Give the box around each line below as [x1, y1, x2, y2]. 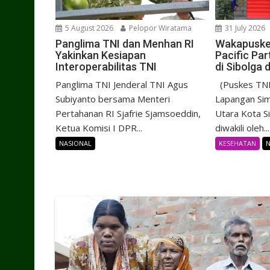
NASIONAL [59, 139, 92, 148]
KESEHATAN [219, 139, 257, 148]
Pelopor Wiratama [127, 23, 192, 34]
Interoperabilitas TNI [55, 60, 157, 74]
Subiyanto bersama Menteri [55, 93, 170, 105]
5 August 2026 [63, 23, 113, 34]
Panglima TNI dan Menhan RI [55, 37, 194, 51]
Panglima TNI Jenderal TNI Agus [55, 78, 188, 91]
